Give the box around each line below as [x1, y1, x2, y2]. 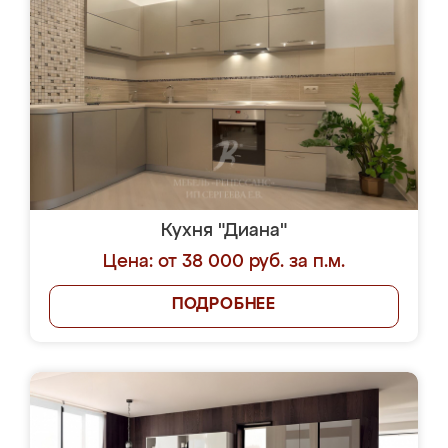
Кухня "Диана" [161, 222, 287, 240]
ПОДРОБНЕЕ [171, 297, 277, 313]
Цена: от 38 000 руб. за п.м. [103, 253, 345, 271]
